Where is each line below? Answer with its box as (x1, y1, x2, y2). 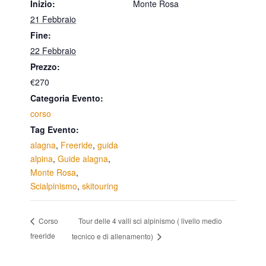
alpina (30, 153, 53, 164)
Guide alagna (58, 153, 109, 164)
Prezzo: (30, 61, 61, 72)
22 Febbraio (30, 45, 77, 56)
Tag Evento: (30, 123, 80, 135)
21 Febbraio (30, 13, 77, 25)
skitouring (82, 180, 119, 192)
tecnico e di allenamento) (72, 231, 156, 242)
